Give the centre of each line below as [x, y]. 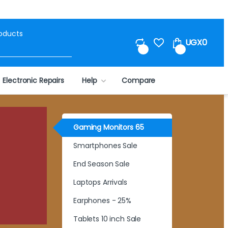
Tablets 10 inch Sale [107, 219]
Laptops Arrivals [100, 182]
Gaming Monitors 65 [109, 127]
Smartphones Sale [105, 146]
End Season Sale [102, 164]
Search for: [90, 33]
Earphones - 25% [102, 201]
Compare [139, 80]
